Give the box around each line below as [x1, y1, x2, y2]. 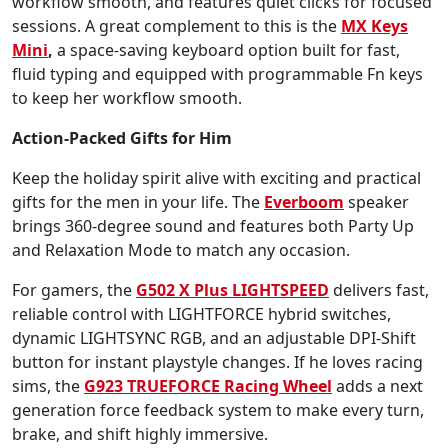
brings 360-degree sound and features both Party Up [12, 214, 414, 237]
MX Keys [341, 14, 408, 37]
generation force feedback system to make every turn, [12, 398, 424, 421]
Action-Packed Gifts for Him [12, 126, 232, 149]
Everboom [264, 190, 344, 213]
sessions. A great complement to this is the [12, 14, 341, 37]
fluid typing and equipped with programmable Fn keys [12, 62, 423, 85]
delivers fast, [329, 278, 429, 301]
